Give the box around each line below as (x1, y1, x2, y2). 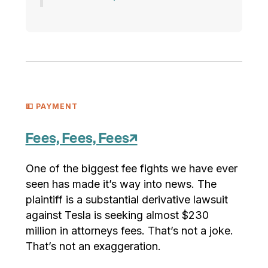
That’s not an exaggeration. (25, 240, 161, 253)
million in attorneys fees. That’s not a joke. (25, 224, 233, 237)
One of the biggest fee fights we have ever (25, 162, 237, 175)
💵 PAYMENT (25, 102, 78, 111)
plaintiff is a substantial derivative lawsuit (25, 193, 228, 206)
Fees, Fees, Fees (25, 132, 129, 147)
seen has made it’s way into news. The (25, 178, 217, 191)
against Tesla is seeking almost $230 (25, 209, 209, 222)
